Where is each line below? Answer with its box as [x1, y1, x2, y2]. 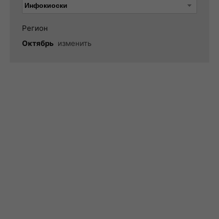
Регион [22, 23, 48, 33]
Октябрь [22, 39, 54, 48]
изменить [58, 39, 91, 48]
